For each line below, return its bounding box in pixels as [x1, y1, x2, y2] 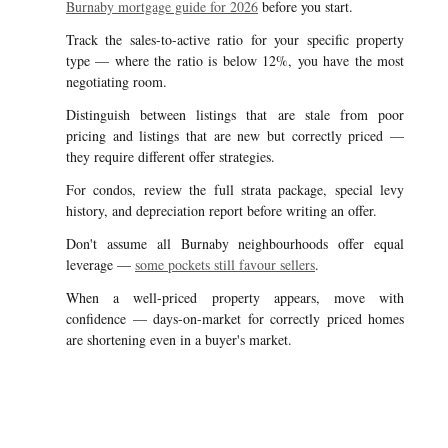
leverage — [66, 255, 135, 274]
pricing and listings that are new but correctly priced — [66, 126, 404, 145]
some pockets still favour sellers [135, 255, 315, 274]
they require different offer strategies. [66, 147, 275, 166]
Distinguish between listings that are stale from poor [66, 105, 404, 124]
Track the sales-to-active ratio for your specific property [66, 30, 404, 49]
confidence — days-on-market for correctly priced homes [66, 309, 404, 328]
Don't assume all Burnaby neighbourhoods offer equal [66, 234, 404, 253]
